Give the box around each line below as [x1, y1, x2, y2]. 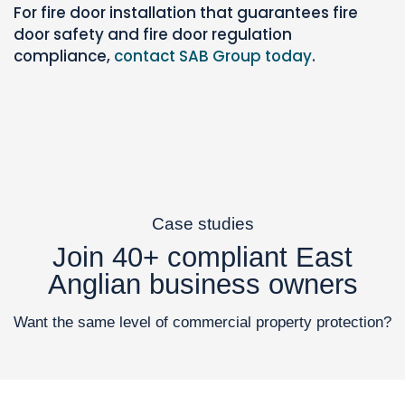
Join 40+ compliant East [52, 241, 353, 274]
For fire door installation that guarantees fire [14, 2, 358, 24]
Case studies [151, 214, 254, 234]
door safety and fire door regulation [14, 24, 292, 46]
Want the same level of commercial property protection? [14, 314, 391, 332]
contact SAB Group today [114, 45, 312, 68]
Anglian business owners [47, 268, 358, 301]
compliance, [14, 45, 114, 68]
